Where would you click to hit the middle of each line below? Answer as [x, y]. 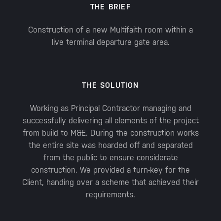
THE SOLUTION [110, 85]
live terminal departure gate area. [110, 42]
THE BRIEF [110, 7]
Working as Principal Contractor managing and [110, 109]
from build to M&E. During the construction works [110, 133]
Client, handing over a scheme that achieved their [110, 183]
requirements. [110, 195]
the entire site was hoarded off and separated [110, 146]
